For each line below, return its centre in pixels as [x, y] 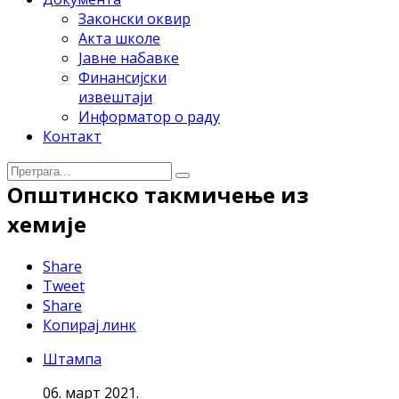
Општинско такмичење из [158, 195]
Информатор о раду [149, 117]
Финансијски [122, 77]
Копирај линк [90, 325]
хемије [47, 224]
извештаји [115, 97]
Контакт [72, 136]
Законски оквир [134, 19]
